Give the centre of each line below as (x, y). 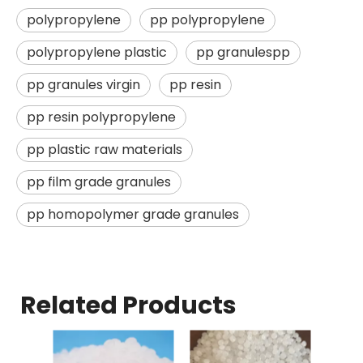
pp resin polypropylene (101, 117)
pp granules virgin (83, 85)
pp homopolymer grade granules (133, 214)
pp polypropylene (207, 20)
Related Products (128, 305)
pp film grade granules (99, 182)
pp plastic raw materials (105, 149)
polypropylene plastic (97, 52)
